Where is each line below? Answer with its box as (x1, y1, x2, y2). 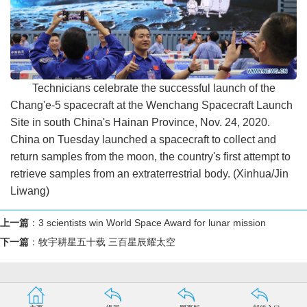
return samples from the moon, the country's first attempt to (10, 151, 291, 163)
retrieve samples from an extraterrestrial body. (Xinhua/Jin (10, 168, 288, 180)
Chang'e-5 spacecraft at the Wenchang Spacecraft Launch (10, 99, 293, 112)
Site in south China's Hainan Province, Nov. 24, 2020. (10, 116, 270, 129)
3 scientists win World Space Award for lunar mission (38, 217, 266, 229)
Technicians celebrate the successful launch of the (32, 82, 275, 95)
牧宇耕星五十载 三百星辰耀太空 (38, 236, 175, 248)
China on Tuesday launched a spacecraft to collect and (10, 134, 276, 146)
